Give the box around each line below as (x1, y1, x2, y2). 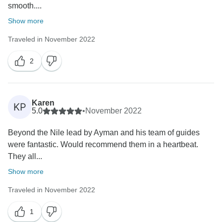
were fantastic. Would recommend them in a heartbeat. (8, 140, 198, 149)
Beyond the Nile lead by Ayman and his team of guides (8, 128, 200, 137)
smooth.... (8, 1, 42, 10)
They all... (8, 152, 42, 161)
